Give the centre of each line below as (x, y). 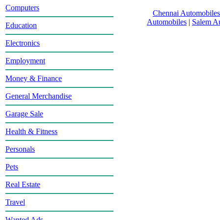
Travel (15, 202)
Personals (20, 149)
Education (21, 25)
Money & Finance (34, 78)
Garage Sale (24, 114)
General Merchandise (39, 96)
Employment (25, 61)
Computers (22, 8)
